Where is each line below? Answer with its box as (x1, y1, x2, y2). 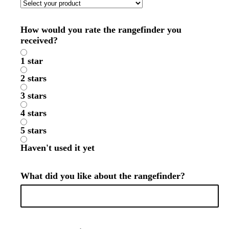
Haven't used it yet (20, 143, 95, 153)
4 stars (20, 108, 59, 119)
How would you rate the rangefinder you (20, 25, 181, 35)
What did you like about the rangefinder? (20, 171, 185, 181)
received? (20, 35, 58, 46)
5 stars (20, 125, 59, 136)
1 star (20, 56, 56, 66)
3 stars (20, 90, 59, 101)
